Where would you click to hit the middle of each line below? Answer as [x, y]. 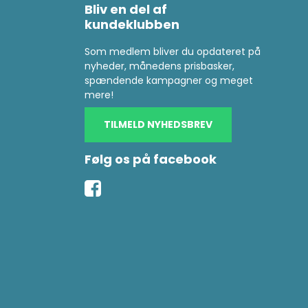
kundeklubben [132, 25]
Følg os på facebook [151, 159]
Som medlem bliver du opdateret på [173, 52]
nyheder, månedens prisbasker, [160, 66]
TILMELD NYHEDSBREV [158, 125]
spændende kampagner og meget [169, 81]
